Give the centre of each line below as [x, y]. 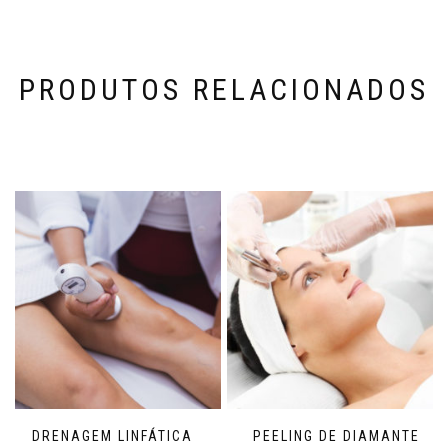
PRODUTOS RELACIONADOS [224, 89]
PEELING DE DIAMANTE [336, 435]
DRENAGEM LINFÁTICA [112, 435]
